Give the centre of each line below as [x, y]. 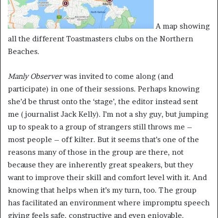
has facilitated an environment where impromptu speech [109, 202]
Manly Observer [35, 76]
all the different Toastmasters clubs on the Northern [100, 38]
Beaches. [24, 51]
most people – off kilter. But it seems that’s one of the [103, 139]
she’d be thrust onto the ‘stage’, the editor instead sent [103, 101]
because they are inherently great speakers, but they [100, 164]
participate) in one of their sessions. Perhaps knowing [104, 89]
